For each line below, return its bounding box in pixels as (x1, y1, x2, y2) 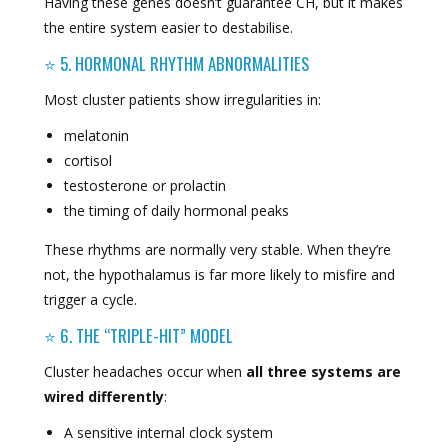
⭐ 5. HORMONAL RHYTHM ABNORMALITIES (43, 51, 309, 77)
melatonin (63, 126, 129, 146)
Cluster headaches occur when (43, 362, 246, 382)
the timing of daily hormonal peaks (63, 201, 289, 221)
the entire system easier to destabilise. (43, 18, 293, 38)
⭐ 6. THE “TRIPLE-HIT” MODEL (43, 323, 233, 349)
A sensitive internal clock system (63, 423, 273, 443)
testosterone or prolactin (63, 176, 226, 196)
